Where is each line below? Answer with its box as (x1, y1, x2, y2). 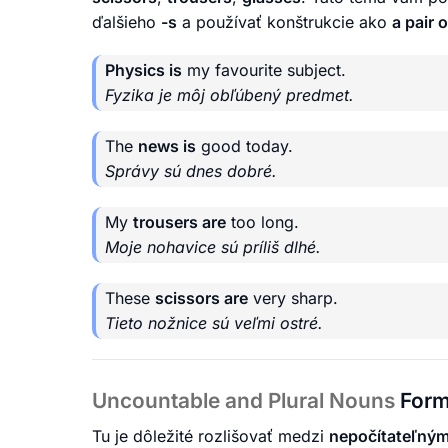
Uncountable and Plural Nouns (92, 388, 400, 414)
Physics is (105, 60, 182, 81)
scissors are (155, 288, 248, 309)
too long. (226, 212, 299, 233)
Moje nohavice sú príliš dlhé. (105, 237, 321, 258)
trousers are (133, 212, 226, 233)
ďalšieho (92, 12, 161, 33)
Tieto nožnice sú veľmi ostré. (105, 313, 323, 334)
